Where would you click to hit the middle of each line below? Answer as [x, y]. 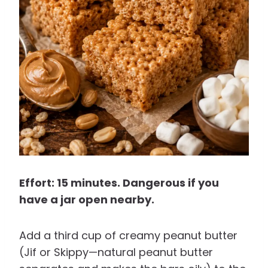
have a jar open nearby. [87, 200]
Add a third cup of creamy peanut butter [128, 236]
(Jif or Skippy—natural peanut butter [116, 252]
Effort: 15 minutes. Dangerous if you [119, 183]
